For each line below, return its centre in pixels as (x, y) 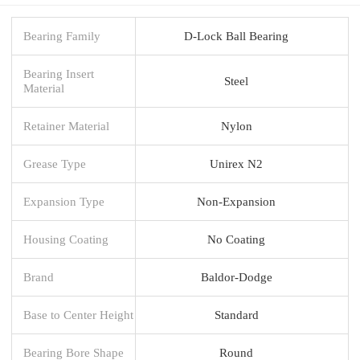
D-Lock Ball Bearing (236, 35)
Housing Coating (66, 239)
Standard (236, 314)
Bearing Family (62, 35)
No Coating (236, 239)
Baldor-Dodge (236, 276)
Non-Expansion (236, 201)
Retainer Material (66, 125)
